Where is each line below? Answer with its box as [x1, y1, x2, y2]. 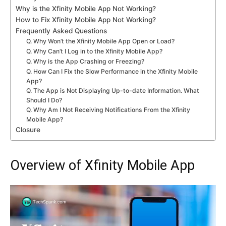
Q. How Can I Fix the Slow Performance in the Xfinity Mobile [26, 68, 198, 75]
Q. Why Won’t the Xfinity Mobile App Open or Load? [26, 37, 175, 45]
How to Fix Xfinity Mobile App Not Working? [16, 16, 156, 24]
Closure [16, 126, 40, 134]
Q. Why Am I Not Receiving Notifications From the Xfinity [26, 106, 191, 114]
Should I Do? [26, 96, 63, 104]
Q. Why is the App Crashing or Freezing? [26, 58, 145, 65]
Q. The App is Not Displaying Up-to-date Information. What [26, 87, 200, 94]
